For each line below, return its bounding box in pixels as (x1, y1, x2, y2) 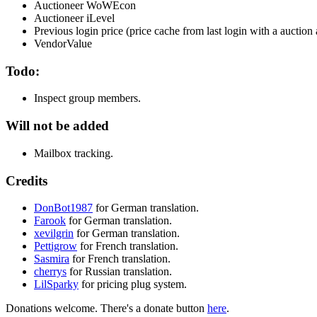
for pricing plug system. (79, 278, 187, 291)
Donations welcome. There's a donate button (6, 302, 207, 315)
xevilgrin (34, 227, 74, 240)
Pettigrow (34, 240, 77, 253)
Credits (6, 173, 47, 188)
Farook (34, 214, 66, 227)
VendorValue (34, 37, 92, 50)
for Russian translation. (67, 265, 172, 278)
